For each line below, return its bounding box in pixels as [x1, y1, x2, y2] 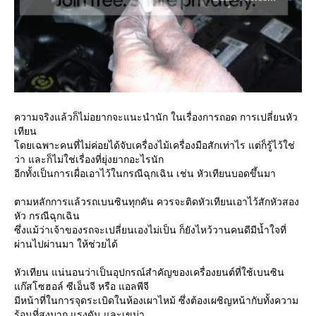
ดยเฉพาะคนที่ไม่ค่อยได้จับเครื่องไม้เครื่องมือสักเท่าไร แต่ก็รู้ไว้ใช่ [14, 140, 295, 151]
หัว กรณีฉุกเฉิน [14, 210, 80, 221]
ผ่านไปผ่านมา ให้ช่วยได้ [14, 238, 118, 250]
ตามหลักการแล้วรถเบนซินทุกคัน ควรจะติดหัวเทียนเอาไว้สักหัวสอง [14, 196, 299, 207]
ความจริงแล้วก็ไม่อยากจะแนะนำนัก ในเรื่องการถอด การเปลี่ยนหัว [14, 111, 298, 123]
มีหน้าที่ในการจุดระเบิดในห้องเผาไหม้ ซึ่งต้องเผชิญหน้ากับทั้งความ [14, 295, 298, 306]
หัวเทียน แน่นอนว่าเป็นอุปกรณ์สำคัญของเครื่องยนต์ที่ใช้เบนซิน [14, 267, 284, 278]
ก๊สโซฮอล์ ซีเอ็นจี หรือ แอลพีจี [14, 281, 149, 292]
